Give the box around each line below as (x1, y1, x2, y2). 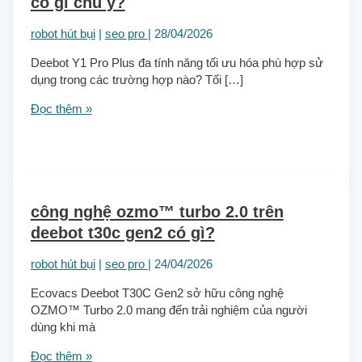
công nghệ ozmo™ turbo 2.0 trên (30, 202, 284, 221)
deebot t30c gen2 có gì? (30, 223, 215, 242)
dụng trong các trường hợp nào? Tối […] (30, 73, 243, 86)
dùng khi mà (30, 321, 95, 335)
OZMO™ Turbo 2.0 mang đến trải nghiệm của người (30, 304, 307, 318)
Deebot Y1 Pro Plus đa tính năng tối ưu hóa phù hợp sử (30, 56, 323, 69)
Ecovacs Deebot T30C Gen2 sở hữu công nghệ (30, 287, 284, 301)
